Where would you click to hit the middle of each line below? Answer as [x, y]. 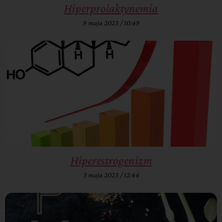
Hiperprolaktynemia [111, 8]
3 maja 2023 [101, 175]
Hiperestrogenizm [111, 161]
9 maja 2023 [101, 23]
